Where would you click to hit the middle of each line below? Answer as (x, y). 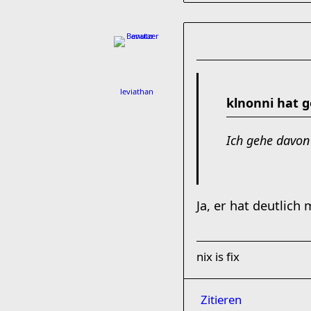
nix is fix (218, 257)
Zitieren (221, 300)
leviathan (137, 91)
